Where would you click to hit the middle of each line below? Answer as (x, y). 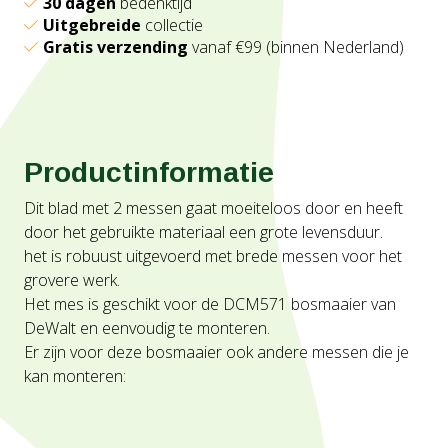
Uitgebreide (92, 25)
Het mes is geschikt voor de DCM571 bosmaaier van (210, 304)
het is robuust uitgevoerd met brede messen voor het (213, 256)
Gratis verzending (115, 47)
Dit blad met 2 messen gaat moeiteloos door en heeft (213, 208)
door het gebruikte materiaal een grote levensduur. (203, 232)
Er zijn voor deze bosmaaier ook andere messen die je (216, 352)
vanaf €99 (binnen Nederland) (296, 47)
